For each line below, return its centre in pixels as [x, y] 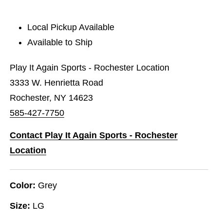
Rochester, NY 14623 [51, 98]
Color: [23, 185]
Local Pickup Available [71, 27]
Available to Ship [60, 42]
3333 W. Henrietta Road [56, 82]
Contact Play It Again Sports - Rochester [94, 135]
